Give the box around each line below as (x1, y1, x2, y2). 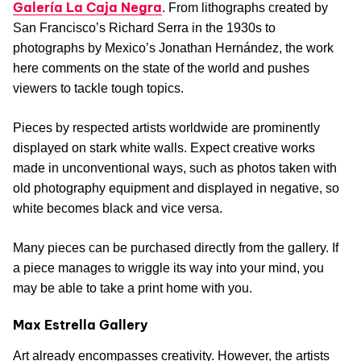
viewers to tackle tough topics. (13, 81, 184, 96)
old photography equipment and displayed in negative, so (13, 181, 339, 196)
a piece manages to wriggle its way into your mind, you (13, 261, 324, 276)
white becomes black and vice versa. (13, 201, 222, 216)
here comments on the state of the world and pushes (13, 61, 309, 76)
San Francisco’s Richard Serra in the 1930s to (13, 21, 276, 35)
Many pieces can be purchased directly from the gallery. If (13, 241, 338, 255)
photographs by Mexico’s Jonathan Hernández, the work (13, 41, 334, 56)
